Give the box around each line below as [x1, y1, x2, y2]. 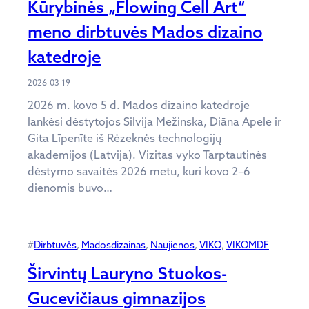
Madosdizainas [81, 238, 146, 251]
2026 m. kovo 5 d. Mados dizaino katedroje [28, 97, 250, 112]
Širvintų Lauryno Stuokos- [28, 262, 227, 283]
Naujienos [150, 238, 195, 251]
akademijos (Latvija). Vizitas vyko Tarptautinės [28, 147, 267, 161]
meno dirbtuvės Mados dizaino [28, 21, 263, 42]
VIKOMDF [226, 238, 269, 251]
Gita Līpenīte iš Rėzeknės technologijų [28, 130, 221, 145]
